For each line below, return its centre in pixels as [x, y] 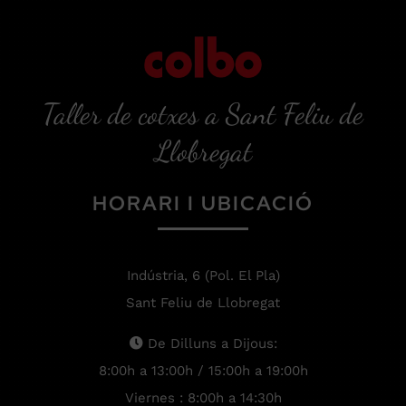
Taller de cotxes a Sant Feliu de [203, 115]
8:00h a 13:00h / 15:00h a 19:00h [203, 371]
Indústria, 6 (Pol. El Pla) [203, 276]
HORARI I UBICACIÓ [203, 204]
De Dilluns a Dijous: [210, 344]
